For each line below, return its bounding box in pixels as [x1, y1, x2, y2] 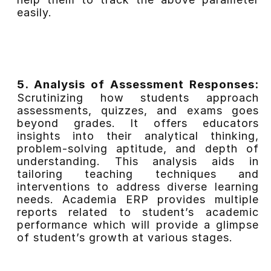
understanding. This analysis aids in [16, 154, 259, 168]
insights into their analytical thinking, [16, 129, 259, 142]
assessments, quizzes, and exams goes [16, 103, 259, 117]
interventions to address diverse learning [16, 180, 259, 193]
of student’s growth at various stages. [16, 230, 233, 244]
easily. [16, 6, 52, 19]
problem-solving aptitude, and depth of [16, 142, 259, 155]
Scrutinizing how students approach [16, 91, 259, 104]
